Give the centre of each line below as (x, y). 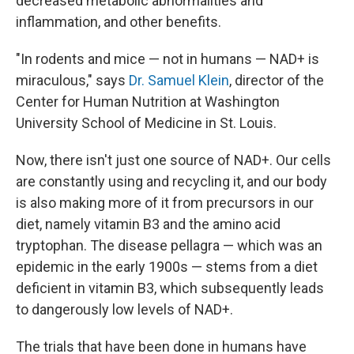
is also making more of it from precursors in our (165, 203)
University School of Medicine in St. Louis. (146, 123)
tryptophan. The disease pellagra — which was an (169, 246)
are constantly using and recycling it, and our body (171, 182)
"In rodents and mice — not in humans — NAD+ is (168, 59)
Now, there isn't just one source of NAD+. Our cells (173, 160)
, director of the (277, 81)
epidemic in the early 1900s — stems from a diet (167, 267)
